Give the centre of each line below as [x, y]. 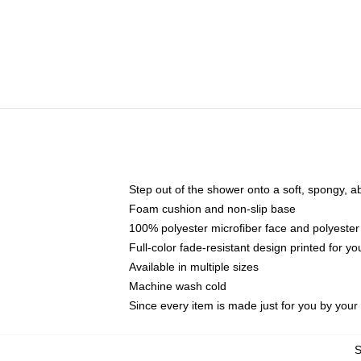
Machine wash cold [178, 286]
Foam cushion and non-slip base [212, 209]
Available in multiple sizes [194, 267]
